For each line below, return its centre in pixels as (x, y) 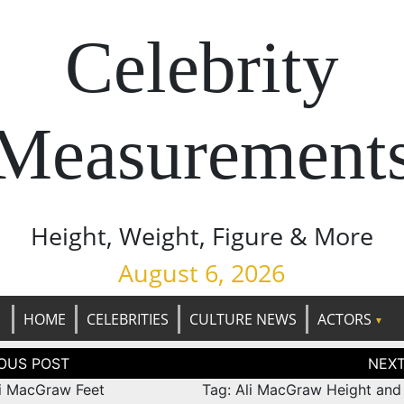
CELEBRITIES (128, 319)
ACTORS (344, 319)
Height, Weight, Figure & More (202, 236)
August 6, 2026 (202, 273)
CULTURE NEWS (243, 319)
